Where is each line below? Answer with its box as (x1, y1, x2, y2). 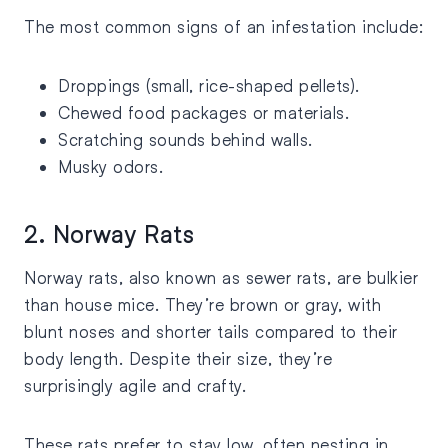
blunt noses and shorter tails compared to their (24, 321, 398, 343)
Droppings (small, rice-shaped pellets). (58, 75, 365, 97)
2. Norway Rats (24, 219, 194, 249)
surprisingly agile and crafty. (24, 375, 246, 397)
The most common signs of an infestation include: (24, 16, 423, 38)
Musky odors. (58, 156, 163, 178)
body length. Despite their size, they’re (24, 348, 332, 370)
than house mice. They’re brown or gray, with (24, 294, 381, 316)
